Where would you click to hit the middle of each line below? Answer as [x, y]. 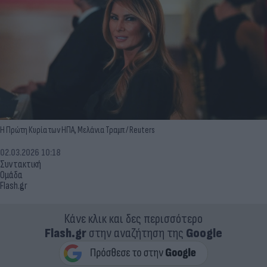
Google [204, 233]
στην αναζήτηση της [136, 233]
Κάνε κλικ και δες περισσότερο [133, 219]
